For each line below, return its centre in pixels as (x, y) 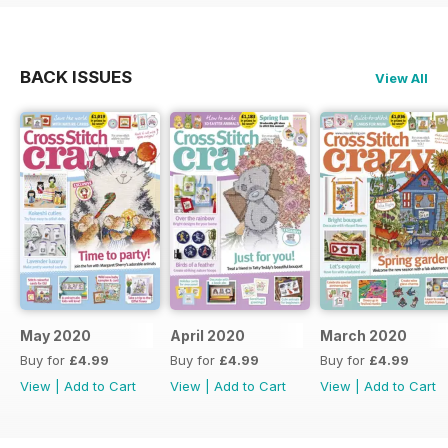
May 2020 (55, 335)
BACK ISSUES (76, 76)
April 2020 (207, 335)
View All (401, 77)
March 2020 (363, 335)
